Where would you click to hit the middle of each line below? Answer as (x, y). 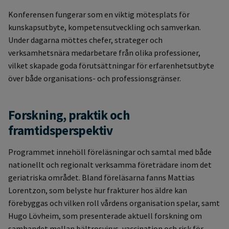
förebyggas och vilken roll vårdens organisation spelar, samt (114, 203)
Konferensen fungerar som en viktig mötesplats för (99, 14)
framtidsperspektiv (61, 130)
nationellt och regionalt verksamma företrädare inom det (110, 165)
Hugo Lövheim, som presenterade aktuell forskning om (105, 216)
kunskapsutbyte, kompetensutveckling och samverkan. (105, 27)
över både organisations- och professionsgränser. (95, 78)
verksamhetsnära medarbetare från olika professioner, (104, 52)
